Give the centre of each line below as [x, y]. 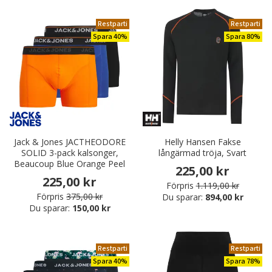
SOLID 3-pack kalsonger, [70, 153]
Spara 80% [243, 37]
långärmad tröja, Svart [202, 153]
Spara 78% [243, 262]
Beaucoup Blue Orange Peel [70, 164]
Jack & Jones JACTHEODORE [70, 142]
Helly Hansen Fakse [202, 142]
